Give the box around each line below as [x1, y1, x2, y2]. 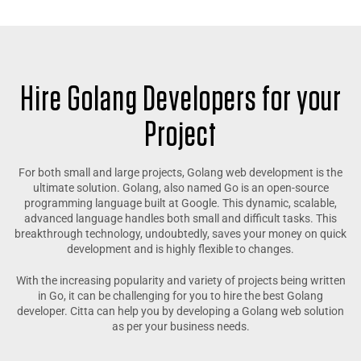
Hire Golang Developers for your [19, 82, 342, 118]
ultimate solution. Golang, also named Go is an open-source [32, 181, 329, 194]
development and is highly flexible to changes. [67, 243, 294, 255]
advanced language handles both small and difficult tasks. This [24, 212, 337, 225]
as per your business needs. [111, 320, 250, 333]
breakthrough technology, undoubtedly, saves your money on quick [15, 227, 346, 240]
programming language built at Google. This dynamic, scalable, [24, 197, 337, 210]
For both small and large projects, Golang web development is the [19, 166, 342, 179]
